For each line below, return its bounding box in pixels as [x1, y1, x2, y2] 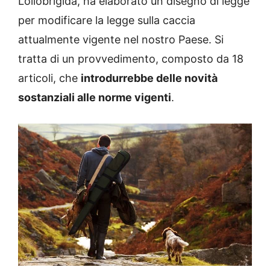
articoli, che [18, 72, 81, 85]
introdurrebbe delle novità [81, 72, 218, 85]
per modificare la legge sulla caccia [18, 14, 195, 27]
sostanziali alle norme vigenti [18, 91, 171, 104]
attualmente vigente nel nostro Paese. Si [18, 33, 224, 46]
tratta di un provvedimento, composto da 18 [18, 52, 243, 66]
